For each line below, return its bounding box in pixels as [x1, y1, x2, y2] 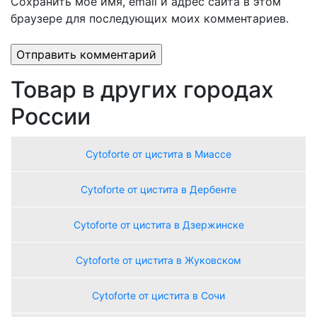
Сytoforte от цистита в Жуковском [76, 254, 241, 267]
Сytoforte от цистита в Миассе [86, 148, 231, 161]
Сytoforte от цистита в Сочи [92, 289, 225, 302]
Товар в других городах [11, 76, 274, 104]
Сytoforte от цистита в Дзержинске [73, 219, 244, 231]
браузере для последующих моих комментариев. [11, 11, 289, 26]
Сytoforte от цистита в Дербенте [81, 183, 236, 196]
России [11, 103, 91, 131]
